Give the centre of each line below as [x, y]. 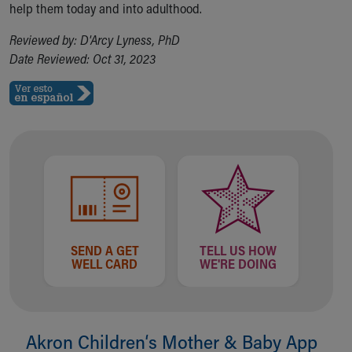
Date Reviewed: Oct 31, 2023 [82, 59]
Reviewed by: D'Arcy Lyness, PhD [95, 40]
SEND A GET [104, 250]
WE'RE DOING [238, 264]
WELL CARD [104, 264]
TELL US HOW [238, 250]
